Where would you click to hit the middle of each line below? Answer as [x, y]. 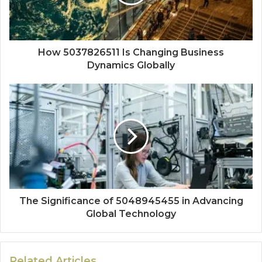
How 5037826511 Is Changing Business [131, 53]
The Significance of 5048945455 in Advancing [131, 201]
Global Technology [131, 214]
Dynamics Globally [131, 65]
